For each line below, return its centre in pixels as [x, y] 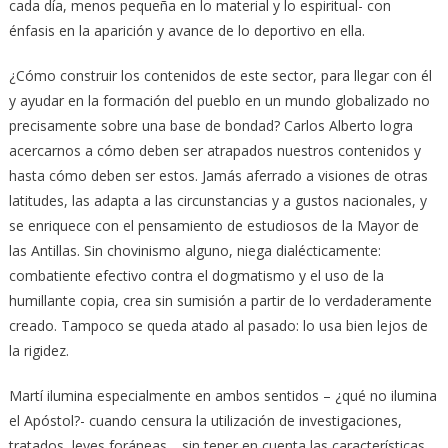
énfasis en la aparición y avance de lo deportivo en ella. [186, 30]
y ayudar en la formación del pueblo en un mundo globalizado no [219, 100]
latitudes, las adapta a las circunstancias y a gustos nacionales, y [217, 200]
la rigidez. [38, 350]
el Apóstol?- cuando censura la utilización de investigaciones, [207, 420]
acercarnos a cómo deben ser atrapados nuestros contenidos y [214, 150]
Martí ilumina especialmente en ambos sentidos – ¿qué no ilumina [222, 395]
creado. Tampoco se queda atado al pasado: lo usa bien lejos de [218, 325]
